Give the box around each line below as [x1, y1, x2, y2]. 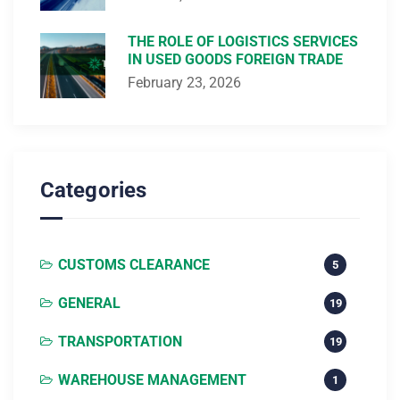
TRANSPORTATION [58, 333, 182, 351]
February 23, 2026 [128, 74, 241, 92]
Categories [40, 178, 146, 204]
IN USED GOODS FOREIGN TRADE [128, 51, 343, 69]
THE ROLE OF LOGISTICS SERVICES [128, 33, 358, 51]
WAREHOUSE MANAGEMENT [58, 371, 246, 389]
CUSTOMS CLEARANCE [58, 256, 210, 274]
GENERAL [58, 295, 121, 312]
